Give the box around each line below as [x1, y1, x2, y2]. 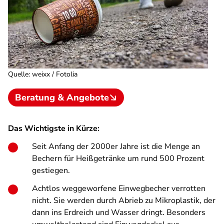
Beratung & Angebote [15, 91, 109, 103]
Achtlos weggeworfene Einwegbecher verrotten [32, 183, 205, 194]
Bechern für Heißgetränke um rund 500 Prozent [32, 153, 204, 164]
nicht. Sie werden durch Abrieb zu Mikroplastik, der [32, 195, 215, 206]
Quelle [8, 69, 28, 79]
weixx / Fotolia [32, 69, 77, 79]
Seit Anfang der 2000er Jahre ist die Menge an [32, 141, 200, 152]
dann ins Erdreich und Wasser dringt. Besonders [32, 207, 205, 218]
